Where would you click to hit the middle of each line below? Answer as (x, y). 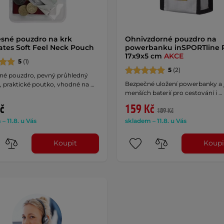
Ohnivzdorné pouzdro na (170, 39)
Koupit (65, 143)
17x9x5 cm (144, 56)
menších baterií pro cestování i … (173, 92)
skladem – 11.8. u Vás (155, 120)
